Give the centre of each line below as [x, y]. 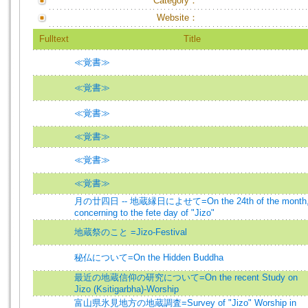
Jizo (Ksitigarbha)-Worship [126, 289]
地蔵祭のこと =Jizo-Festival [131, 232]
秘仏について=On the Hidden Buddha [149, 257]
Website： [177, 18]
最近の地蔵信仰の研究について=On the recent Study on [186, 277]
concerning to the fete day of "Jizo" [144, 213]
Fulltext [54, 39]
